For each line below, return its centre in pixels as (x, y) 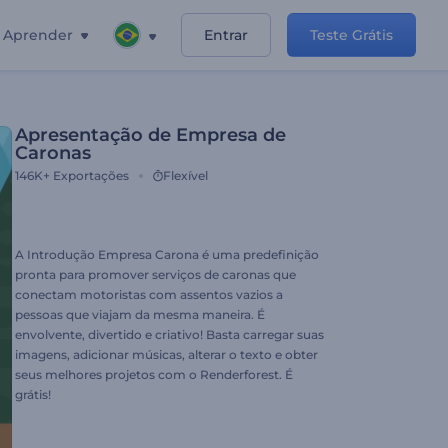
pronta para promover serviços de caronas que (155, 274)
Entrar (226, 35)
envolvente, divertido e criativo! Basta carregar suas (169, 334)
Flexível (185, 175)
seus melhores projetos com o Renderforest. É (154, 374)
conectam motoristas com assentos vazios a (149, 294)
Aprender (38, 35)
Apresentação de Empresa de (150, 135)
